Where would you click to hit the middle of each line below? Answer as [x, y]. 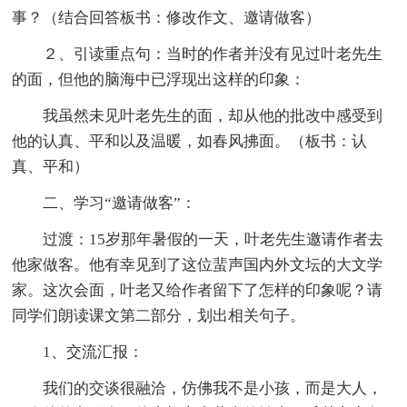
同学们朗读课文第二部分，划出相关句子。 [159, 315]
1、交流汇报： [78, 352]
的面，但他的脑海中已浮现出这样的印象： [159, 79]
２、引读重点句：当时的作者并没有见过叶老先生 [198, 54]
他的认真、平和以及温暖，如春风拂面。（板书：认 [190, 141]
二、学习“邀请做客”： [104, 203]
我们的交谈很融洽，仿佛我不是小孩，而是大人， [198, 388]
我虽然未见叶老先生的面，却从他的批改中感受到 [198, 115]
